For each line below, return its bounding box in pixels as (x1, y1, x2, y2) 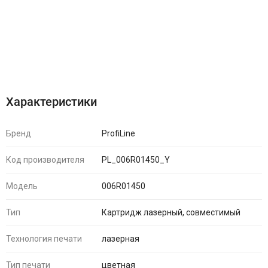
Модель (6, 181, 38, 191)
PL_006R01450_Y (102, 155, 170, 165)
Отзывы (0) (83, 60, 121, 69)
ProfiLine (102, 129, 135, 138)
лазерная (102, 234, 139, 243)
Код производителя (6, 155, 84, 165)
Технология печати (6, 234, 82, 243)
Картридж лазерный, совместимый (102, 208, 240, 217)
